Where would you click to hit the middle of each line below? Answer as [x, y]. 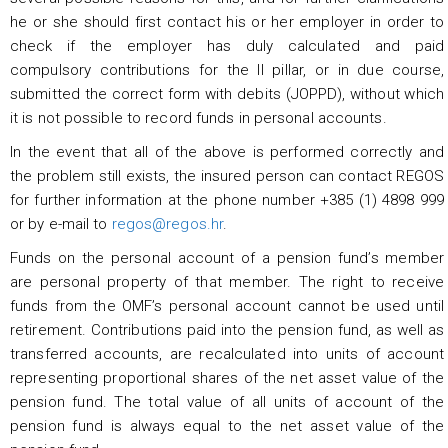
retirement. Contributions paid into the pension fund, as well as [227, 329]
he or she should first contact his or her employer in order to [227, 21]
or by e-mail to [61, 223]
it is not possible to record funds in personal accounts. [198, 117]
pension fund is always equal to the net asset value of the [227, 425]
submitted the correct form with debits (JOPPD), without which [227, 93]
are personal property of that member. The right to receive [227, 281]
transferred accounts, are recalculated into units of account [227, 353]
